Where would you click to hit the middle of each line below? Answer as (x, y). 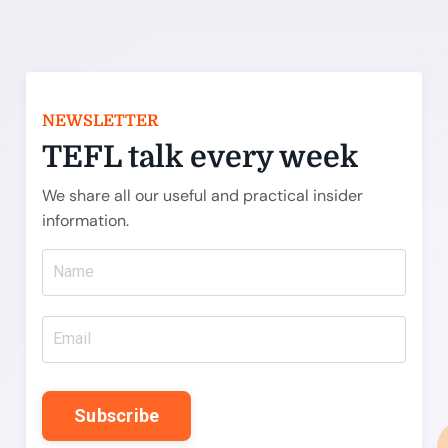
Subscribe (117, 416)
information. (85, 220)
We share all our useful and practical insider (202, 195)
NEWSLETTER (100, 120)
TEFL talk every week (200, 156)
